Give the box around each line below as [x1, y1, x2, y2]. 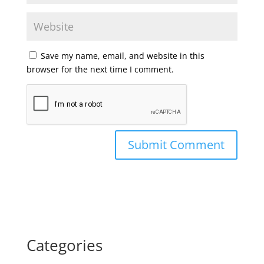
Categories [26, 235, 103, 256]
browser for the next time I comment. [26, 64, 174, 75]
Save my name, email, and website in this [40, 50, 204, 61]
